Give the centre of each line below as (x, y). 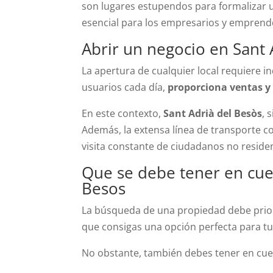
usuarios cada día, (125, 87)
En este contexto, (123, 113)
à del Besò (233, 113)
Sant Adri (186, 113)
